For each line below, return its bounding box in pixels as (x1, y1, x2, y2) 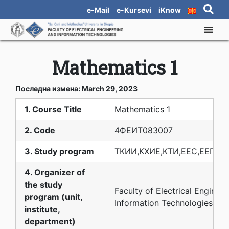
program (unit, (25, 191, 82, 202)
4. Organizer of (25, 167, 85, 177)
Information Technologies (114, 197, 213, 208)
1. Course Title (25, 104, 82, 114)
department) (25, 216, 76, 226)
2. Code (25, 125, 55, 135)
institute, (25, 203, 60, 214)
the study (25, 179, 62, 190)
